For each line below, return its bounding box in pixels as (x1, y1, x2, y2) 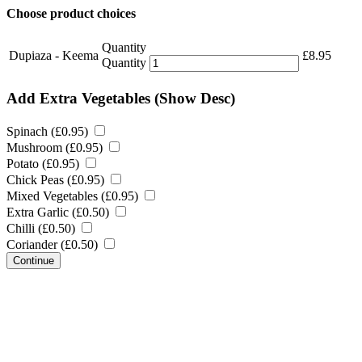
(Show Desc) (154, 89, 235, 107)
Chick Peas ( (6, 172, 71, 187)
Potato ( (6, 156, 46, 170)
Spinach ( (6, 124, 55, 138)
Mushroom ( (6, 140, 69, 154)
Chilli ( (6, 221, 42, 235)
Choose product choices (6, 6, 136, 20)
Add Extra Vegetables (6, 89, 154, 107)
